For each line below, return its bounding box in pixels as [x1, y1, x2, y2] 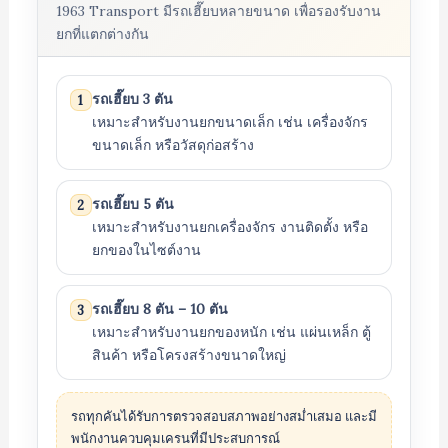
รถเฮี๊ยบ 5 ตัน [91, 195, 174, 213]
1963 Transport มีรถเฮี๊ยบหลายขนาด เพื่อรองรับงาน [55, 2, 381, 20]
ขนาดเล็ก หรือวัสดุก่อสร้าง [91, 136, 254, 154]
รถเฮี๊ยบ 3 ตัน [91, 90, 173, 108]
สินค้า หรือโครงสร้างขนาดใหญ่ [91, 346, 286, 364]
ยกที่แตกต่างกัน [55, 25, 149, 43]
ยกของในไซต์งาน [91, 241, 201, 259]
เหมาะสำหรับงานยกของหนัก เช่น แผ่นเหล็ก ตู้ [91, 323, 371, 341]
